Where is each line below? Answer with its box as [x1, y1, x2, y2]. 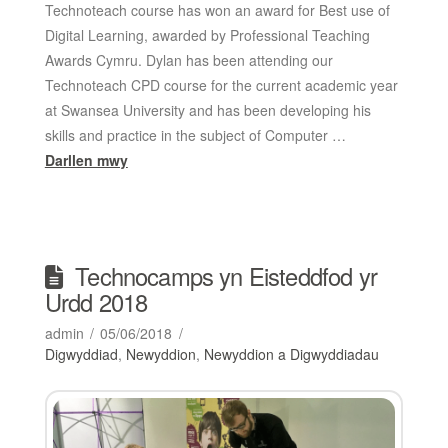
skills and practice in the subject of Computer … [44, 124, 346, 145]
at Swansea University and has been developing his [44, 99, 371, 120]
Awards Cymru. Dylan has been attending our [44, 49, 333, 70]
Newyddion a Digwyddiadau [203, 343, 379, 364]
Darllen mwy [44, 149, 128, 170]
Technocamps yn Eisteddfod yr [75, 258, 377, 293]
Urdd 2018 [44, 284, 148, 319]
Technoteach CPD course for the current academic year [44, 74, 398, 95]
